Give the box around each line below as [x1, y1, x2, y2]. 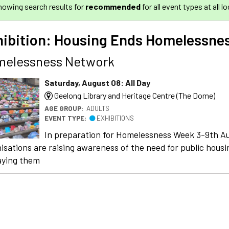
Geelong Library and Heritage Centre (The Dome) [53, 90, 215, 100]
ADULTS [86, 104, 109, 112]
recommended [85, 1, 141, 11]
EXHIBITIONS [95, 113, 134, 122]
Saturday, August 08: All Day [44, 77, 150, 87]
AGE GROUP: [44, 104, 86, 112]
